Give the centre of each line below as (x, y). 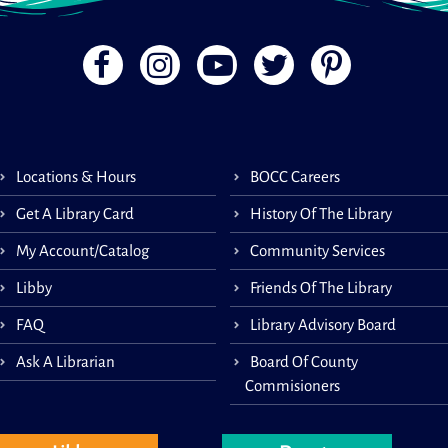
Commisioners (293, 386)
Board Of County (304, 362)
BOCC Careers (295, 177)
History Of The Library (321, 214)
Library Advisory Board (323, 325)
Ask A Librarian (66, 362)
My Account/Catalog (83, 251)
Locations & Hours (76, 177)
